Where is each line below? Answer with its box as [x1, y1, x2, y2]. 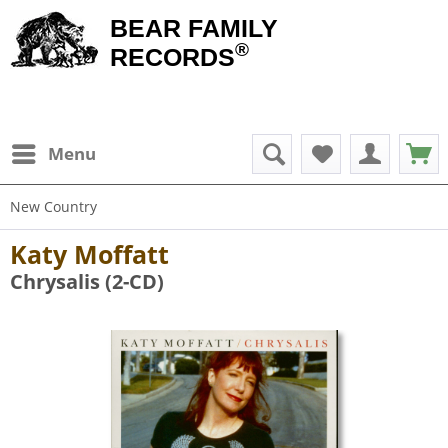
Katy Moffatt [10, 237, 169, 271]
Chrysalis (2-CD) [10, 268, 164, 295]
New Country [10, 197, 97, 216]
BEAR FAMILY [110, 14, 278, 42]
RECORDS [110, 43, 235, 71]
